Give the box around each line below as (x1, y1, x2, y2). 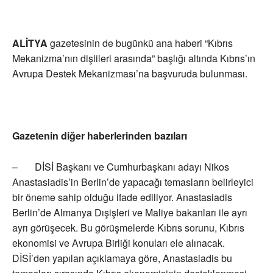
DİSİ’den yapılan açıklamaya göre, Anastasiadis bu (12, 251, 232, 266)
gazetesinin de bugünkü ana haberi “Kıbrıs (50, 36, 233, 51)
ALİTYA (12, 36, 50, 51)
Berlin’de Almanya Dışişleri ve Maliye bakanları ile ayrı (12, 205, 247, 220)
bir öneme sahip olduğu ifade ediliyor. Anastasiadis (12, 190, 232, 205)
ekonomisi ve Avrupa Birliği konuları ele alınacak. (12, 236, 225, 250)
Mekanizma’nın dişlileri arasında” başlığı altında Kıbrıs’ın (12, 51, 255, 66)
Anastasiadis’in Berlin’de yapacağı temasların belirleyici (12, 175, 253, 190)
